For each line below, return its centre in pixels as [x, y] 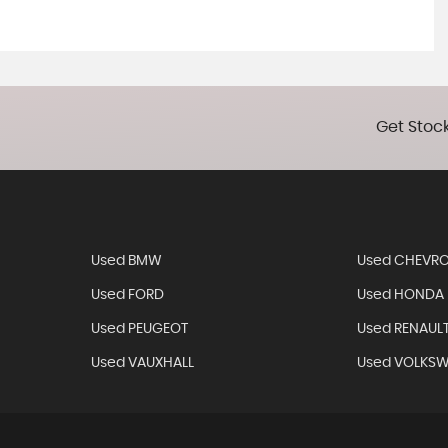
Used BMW [126, 261]
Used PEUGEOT [139, 329]
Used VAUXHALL [142, 363]
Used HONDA [401, 295]
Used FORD [127, 295]
